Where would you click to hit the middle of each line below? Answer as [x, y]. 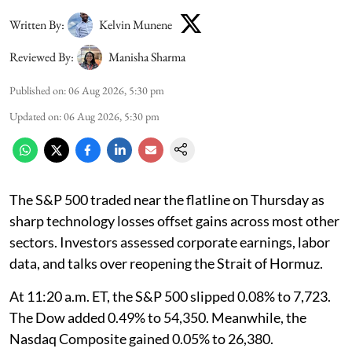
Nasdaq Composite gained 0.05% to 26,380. [141, 339]
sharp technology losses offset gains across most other [174, 221]
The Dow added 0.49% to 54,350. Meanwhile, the [158, 318]
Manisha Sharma [147, 57]
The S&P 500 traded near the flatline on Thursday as [167, 200]
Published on [37, 91]
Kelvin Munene [136, 24]
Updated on [34, 117]
